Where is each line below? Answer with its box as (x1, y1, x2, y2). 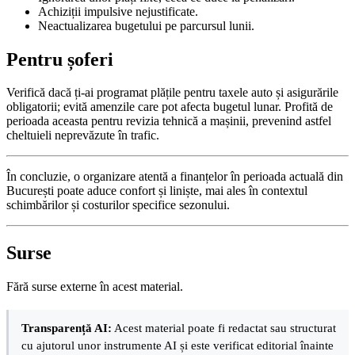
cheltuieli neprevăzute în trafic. (6, 128, 159, 143)
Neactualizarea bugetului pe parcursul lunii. (38, 18, 254, 32)
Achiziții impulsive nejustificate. (38, 4, 198, 18)
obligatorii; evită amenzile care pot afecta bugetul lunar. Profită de (6, 100, 333, 114)
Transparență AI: (21, 321, 112, 335)
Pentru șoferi (6, 48, 113, 70)
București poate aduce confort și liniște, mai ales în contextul (6, 184, 307, 198)
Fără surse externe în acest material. (6, 280, 183, 294)
